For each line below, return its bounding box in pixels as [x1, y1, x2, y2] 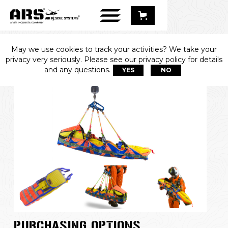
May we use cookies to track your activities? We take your [11, 44, 217, 54]
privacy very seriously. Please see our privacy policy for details [6, 54, 222, 64]
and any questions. [44, 65, 110, 74]
